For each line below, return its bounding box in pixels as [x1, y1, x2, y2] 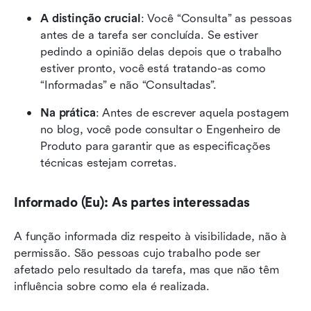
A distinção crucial [40, 11, 141, 25]
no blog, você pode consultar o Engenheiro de [40, 122, 281, 136]
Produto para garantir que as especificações [40, 139, 271, 153]
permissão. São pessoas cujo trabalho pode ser [14, 246, 261, 260]
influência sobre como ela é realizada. [14, 279, 210, 293]
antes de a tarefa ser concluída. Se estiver [40, 28, 258, 42]
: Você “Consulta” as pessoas [140, 11, 292, 25]
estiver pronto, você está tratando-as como [40, 61, 266, 75]
